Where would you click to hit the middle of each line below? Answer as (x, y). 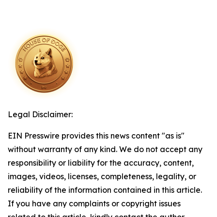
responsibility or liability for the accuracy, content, (101, 163)
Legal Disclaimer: (40, 114)
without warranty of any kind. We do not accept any (105, 149)
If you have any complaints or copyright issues (94, 203)
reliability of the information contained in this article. (105, 190)
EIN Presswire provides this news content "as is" (96, 136)
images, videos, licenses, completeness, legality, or (102, 176)
